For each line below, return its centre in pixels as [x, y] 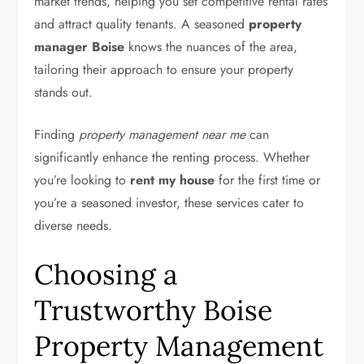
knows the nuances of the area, [211, 47]
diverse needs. [74, 225]
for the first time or [268, 180]
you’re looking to [82, 180]
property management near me [162, 134]
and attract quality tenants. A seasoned [142, 24]
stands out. [64, 92]
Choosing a [106, 274]
